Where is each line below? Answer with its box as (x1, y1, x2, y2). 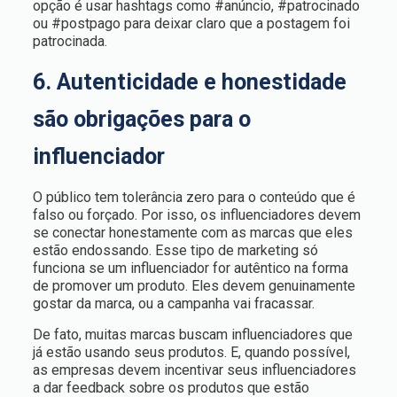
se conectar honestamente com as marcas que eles (32, 224, 353, 241)
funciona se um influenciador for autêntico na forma (32, 260, 348, 276)
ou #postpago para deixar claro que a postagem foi (32, 15, 350, 32)
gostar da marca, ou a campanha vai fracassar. (32, 295, 315, 312)
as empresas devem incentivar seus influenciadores (32, 362, 356, 378)
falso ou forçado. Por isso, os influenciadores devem (32, 206, 361, 223)
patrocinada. (32, 33, 107, 50)
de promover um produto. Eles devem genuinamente (32, 277, 355, 294)
